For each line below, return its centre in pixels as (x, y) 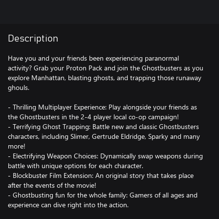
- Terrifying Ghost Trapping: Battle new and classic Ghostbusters (103, 126)
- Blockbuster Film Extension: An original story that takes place (101, 175)
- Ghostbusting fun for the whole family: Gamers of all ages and (103, 195)
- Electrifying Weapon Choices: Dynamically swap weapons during (105, 156)
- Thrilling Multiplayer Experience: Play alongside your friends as (102, 107)
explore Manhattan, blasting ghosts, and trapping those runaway (105, 77)
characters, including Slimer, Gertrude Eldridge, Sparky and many (104, 136)
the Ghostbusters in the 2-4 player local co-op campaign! (93, 117)
